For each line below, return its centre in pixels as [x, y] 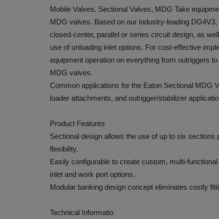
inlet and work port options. [92, 174]
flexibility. [64, 149]
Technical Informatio [82, 212]
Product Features [77, 123]
